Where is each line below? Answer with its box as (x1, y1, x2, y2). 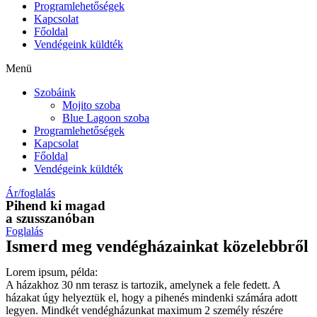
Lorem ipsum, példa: (6, 266, 98, 278)
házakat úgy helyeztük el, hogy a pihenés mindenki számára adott (6, 292, 297, 304)
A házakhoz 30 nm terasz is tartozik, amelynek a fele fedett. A (6, 279, 280, 291)
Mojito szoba (62, 99, 120, 111)
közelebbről (223, 237, 309, 255)
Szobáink (34, 86, 76, 98)
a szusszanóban (6, 211, 95, 226)
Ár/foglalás (6, 187, 55, 199)
